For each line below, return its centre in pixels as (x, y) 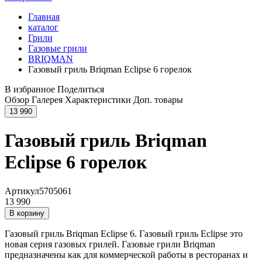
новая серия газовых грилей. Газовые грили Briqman (110, 244)
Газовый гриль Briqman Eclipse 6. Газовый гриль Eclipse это (124, 233)
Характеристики (98, 100)
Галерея (47, 100)
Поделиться (81, 89)
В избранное (30, 89)
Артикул (22, 191)
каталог (43, 27)
